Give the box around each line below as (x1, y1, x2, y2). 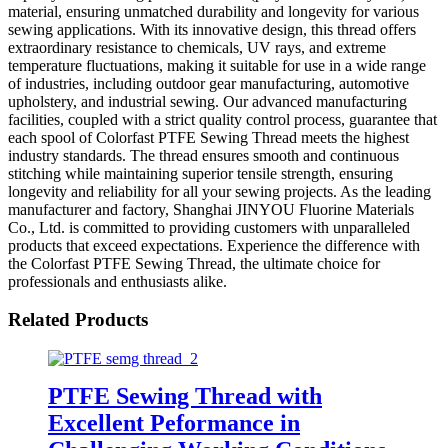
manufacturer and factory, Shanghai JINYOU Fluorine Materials (8, 200, 414, 218)
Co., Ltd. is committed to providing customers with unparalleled (8, 218, 410, 236)
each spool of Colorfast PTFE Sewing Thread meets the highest (8, 128, 409, 146)
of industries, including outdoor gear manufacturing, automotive (8, 74, 409, 92)
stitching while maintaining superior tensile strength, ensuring (8, 164, 393, 182)
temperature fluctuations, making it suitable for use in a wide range (8, 56, 426, 74)
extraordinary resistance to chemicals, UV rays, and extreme (8, 38, 386, 56)
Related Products (8, 309, 148, 331)
